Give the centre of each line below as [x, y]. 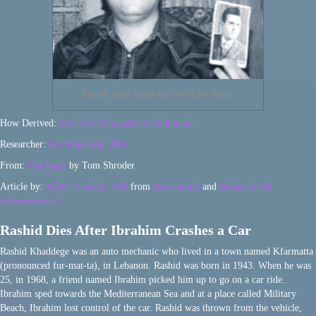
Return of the [245, 187]
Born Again [176, 187]
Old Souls [47, 166]
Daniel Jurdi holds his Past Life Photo [158, 95]
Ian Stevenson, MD [87, 145]
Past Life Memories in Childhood [124, 123]
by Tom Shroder [101, 166]
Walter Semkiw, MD [87, 187]
